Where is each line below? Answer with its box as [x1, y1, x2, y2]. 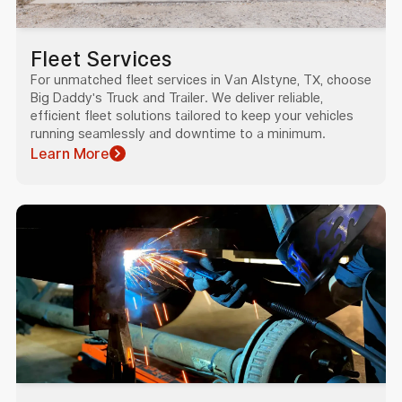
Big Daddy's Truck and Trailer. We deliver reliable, [30, 90, 323, 107]
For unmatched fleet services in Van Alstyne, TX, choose [30, 72, 371, 89]
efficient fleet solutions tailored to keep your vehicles [30, 108, 354, 125]
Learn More [30, 144, 109, 163]
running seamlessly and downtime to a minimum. [30, 126, 326, 143]
